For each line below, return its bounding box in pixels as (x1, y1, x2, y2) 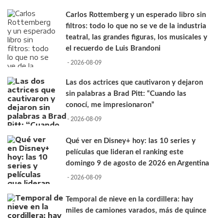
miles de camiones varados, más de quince (66, 207, 206, 215)
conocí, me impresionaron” (66, 101, 154, 109)
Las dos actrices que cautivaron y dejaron (66, 79, 203, 87)
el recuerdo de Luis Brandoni (66, 45, 161, 53)
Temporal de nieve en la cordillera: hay (66, 196, 193, 203)
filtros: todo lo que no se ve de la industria (66, 22, 206, 30)
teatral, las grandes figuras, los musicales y (66, 34, 207, 41)
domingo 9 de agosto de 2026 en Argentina (66, 160, 209, 167)
